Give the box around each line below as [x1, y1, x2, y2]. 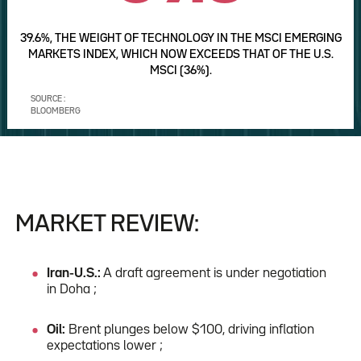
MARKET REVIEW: [15, 214, 199, 235]
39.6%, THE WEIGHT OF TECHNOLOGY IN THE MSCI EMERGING [19, 32, 342, 44]
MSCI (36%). [149, 64, 212, 76]
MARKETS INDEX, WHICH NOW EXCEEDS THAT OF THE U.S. [27, 48, 334, 60]
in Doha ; [47, 283, 98, 296]
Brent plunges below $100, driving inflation [65, 323, 315, 336]
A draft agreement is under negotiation [103, 267, 327, 280]
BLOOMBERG [30, 106, 81, 115]
